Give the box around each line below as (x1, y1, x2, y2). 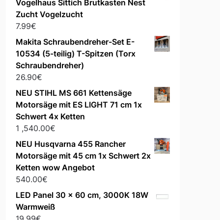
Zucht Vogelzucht (15, 9, 83, 20)
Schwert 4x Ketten (15, 111, 85, 122)
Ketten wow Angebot (15, 163, 95, 173)
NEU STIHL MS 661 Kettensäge (15, 88, 132, 98)
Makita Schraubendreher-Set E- (15, 37, 135, 47)
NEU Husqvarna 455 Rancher (15, 139, 126, 149)
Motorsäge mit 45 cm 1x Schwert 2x (15, 151, 151, 161)
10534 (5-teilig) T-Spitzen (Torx (15, 49, 136, 59)
